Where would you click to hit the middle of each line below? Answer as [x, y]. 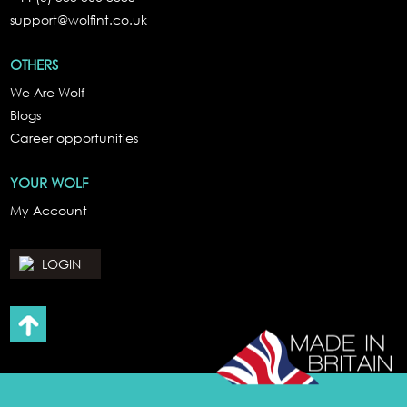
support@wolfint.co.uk [79, 20]
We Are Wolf [48, 93]
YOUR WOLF [50, 183]
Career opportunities [74, 138]
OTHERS [35, 65]
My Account [49, 211]
